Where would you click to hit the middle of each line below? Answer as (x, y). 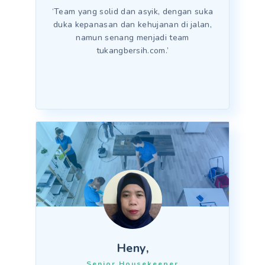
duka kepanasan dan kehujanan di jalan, (132, 25)
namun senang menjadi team (132, 38)
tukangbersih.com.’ (132, 51)
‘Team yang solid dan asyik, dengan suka (132, 12)
